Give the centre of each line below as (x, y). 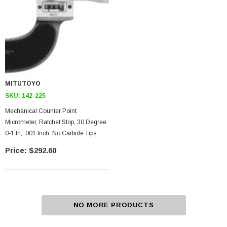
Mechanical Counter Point (41, 111)
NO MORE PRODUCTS (113, 205)
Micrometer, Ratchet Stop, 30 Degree (56, 122)
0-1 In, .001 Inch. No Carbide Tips (51, 133)
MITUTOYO (24, 84)
